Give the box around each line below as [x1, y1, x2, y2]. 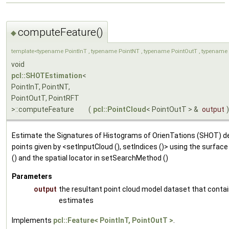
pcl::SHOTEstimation [11, 72, 82, 80]
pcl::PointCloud [93, 105, 146, 114]
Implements [12, 216, 53, 225]
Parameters [12, 172, 52, 181]
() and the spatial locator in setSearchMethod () [12, 154, 168, 163]
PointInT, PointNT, [11, 83, 70, 91]
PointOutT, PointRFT [11, 94, 79, 103]
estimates [59, 196, 94, 205]
